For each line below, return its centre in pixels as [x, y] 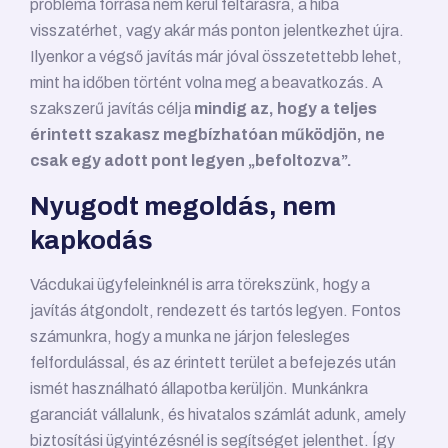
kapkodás [91, 240]
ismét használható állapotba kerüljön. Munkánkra [199, 389]
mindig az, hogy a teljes [285, 109]
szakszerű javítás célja [112, 109]
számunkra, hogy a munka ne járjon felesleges [190, 337]
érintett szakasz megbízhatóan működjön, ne [207, 135]
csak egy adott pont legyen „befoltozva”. [191, 161]
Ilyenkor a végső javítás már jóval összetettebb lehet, [216, 57]
